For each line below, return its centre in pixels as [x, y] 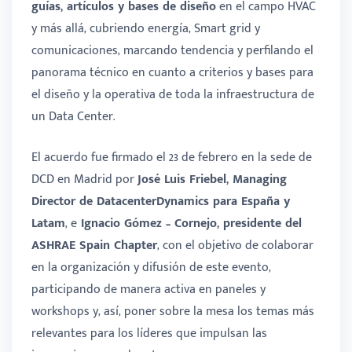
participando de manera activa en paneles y [148, 289]
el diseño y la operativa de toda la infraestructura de [173, 94]
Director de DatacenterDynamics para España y [161, 201]
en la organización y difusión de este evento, [151, 267]
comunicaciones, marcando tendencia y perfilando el [172, 50]
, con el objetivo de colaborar [235, 245]
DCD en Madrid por [84, 179]
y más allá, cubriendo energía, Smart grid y [146, 28]
